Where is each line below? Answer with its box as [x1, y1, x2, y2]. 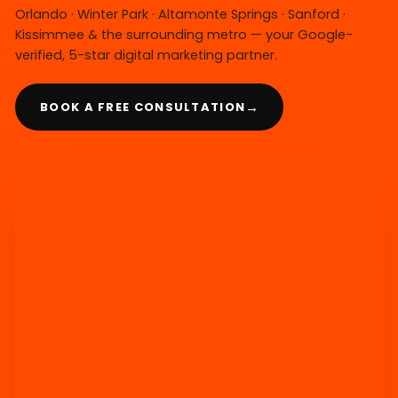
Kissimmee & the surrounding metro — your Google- [15, 26, 353, 44]
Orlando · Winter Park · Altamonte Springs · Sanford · [15, 5, 346, 24]
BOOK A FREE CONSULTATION [40, 98, 246, 115]
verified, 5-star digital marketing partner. [15, 46, 277, 65]
